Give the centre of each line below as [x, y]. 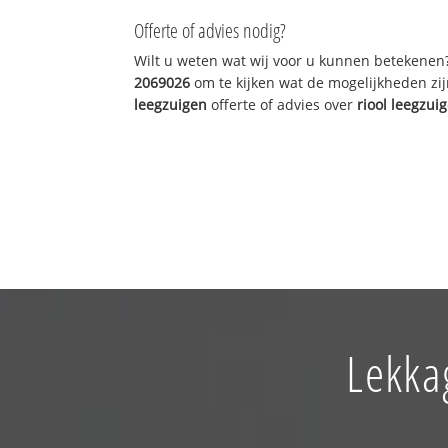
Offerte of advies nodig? [210, 30]
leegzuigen [171, 104]
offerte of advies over [282, 104]
